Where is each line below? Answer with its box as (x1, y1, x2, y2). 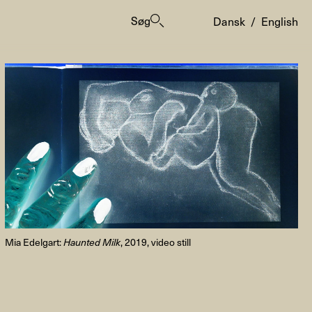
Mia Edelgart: (4, 234, 63, 249)
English (260, 12, 298, 29)
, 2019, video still (120, 234, 192, 249)
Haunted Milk (63, 234, 121, 249)
